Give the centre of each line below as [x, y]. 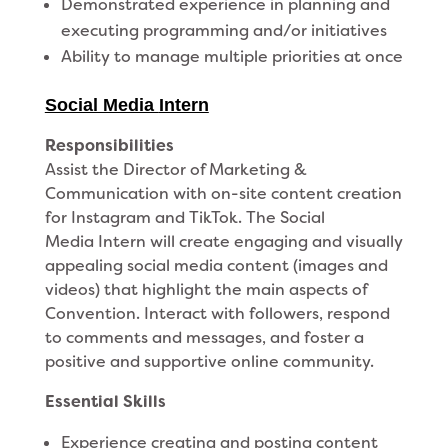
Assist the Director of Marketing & [175, 169]
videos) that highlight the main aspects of [205, 289]
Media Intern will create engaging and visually [223, 241]
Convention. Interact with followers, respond [217, 313]
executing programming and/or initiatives [223, 30]
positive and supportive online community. [209, 361]
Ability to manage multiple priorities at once [231, 56]
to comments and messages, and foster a [204, 337]
